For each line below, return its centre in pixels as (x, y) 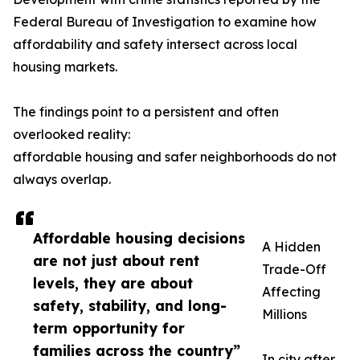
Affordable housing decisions (139, 238)
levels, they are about (113, 283)
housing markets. (65, 67)
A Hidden (291, 247)
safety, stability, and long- (130, 306)
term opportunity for (109, 328)
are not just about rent (116, 261)
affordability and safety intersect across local (155, 45)
